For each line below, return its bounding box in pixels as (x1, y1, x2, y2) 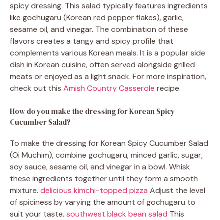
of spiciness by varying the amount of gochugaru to (10, 197, 195, 208)
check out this (10, 83, 63, 94)
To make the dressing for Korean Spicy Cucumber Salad (10, 138, 208, 149)
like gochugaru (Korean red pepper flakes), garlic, (10, 12, 184, 23)
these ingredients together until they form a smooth (10, 173, 198, 184)
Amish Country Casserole (63, 83, 155, 94)
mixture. (10, 185, 40, 196)
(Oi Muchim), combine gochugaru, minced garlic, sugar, (10, 150, 203, 161)
